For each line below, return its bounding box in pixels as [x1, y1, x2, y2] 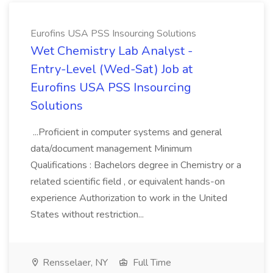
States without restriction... [30, 208, 146, 221]
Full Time [130, 256, 171, 269]
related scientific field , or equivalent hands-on [30, 175, 225, 188]
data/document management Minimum [30, 142, 192, 155]
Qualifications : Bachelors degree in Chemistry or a [30, 158, 241, 172]
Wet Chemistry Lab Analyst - [30, 43, 193, 59]
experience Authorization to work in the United [30, 191, 227, 205]
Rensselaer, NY [40, 256, 108, 269]
